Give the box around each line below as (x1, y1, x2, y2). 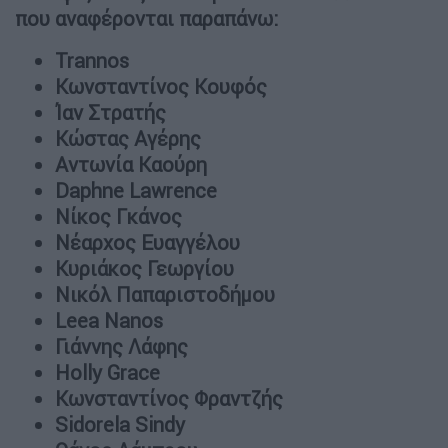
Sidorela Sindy (55, 411, 185, 437)
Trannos (55, 47, 129, 73)
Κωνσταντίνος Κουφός (55, 73, 267, 99)
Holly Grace (55, 359, 160, 385)
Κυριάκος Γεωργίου (55, 255, 234, 281)
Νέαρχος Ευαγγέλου (55, 229, 240, 255)
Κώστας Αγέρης (55, 125, 201, 151)
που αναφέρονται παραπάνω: (15, 5, 278, 31)
